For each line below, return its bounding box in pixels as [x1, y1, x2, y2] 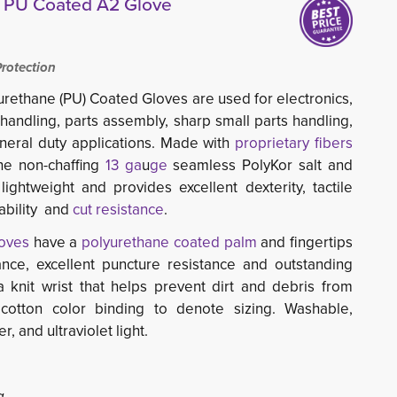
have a [33, 231, 82, 253]
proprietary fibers [235, 132, 353, 154]
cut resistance [72, 198, 164, 221]
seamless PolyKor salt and [167, 154, 354, 176]
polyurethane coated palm [82, 231, 257, 253]
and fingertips [256, 231, 353, 253]
